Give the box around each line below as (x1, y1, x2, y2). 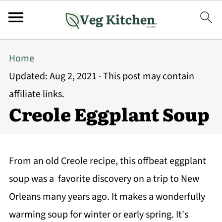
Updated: (8, 69, 50, 83)
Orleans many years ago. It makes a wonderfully (8, 190, 205, 204)
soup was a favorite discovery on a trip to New (8, 172, 199, 186)
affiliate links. (8, 87, 64, 101)
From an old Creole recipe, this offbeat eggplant (8, 154, 206, 168)
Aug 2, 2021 (49, 69, 97, 83)
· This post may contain (96, 69, 194, 83)
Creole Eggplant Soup (8, 101, 210, 127)
